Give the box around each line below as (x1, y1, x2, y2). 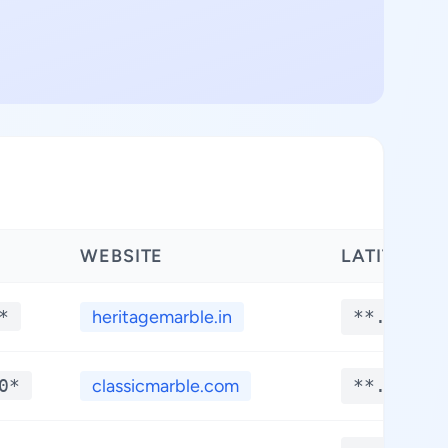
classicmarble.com (92, 375, 239, 397)
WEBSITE (80, 245, 164, 267)
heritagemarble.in (92, 306, 232, 328)
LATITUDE (341, 245, 433, 267)
